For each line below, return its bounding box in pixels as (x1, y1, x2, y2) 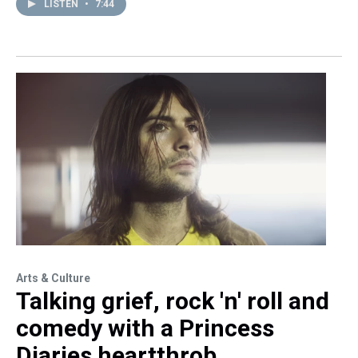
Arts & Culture (16, 272, 90, 285)
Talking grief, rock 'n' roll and (16, 287, 329, 316)
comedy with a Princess (16, 314, 274, 343)
